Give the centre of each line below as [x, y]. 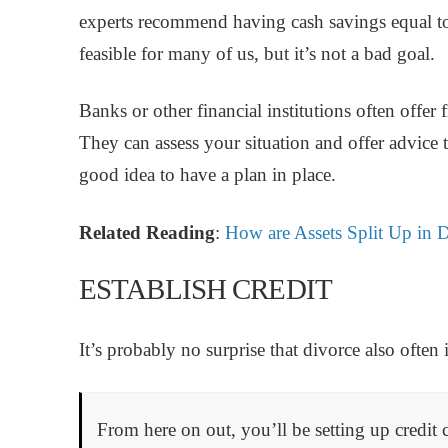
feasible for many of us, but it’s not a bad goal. [259, 53]
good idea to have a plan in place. [207, 175]
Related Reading [146, 232]
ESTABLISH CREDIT [205, 289]
